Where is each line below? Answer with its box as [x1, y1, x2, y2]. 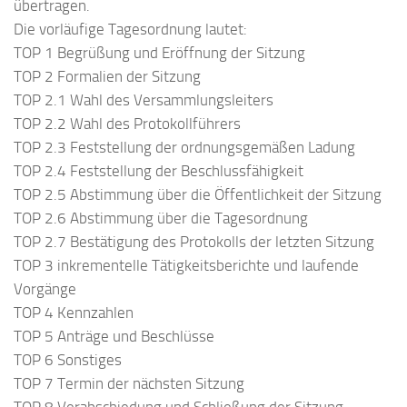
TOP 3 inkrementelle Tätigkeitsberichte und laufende [14, 256, 359, 275]
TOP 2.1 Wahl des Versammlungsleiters [14, 91, 273, 110]
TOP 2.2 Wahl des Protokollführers [14, 114, 241, 134]
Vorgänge [14, 280, 76, 299]
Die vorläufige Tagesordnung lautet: [14, 20, 247, 39]
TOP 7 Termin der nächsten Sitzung [14, 374, 244, 393]
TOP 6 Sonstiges [14, 351, 122, 370]
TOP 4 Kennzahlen [14, 303, 134, 323]
